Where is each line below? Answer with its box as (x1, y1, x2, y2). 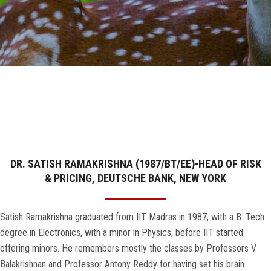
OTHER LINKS (9, 74, 64, 86)
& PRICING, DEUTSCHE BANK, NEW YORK (45, 172, 226, 185)
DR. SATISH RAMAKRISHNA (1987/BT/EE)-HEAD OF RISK (10, 157, 261, 171)
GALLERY (9, 7, 45, 19)
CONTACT (9, 107, 49, 119)
